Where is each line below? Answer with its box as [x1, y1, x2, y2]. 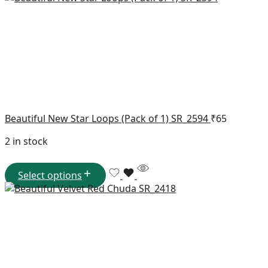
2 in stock [5, 135, 48, 148]
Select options [18, 169, 82, 182]
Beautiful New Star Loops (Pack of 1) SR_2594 [5, 112, 211, 126]
